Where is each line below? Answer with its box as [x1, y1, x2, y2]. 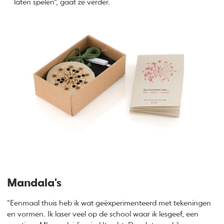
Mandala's [7, 177, 62, 189]
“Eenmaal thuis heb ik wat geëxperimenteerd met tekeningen [7, 199, 211, 207]
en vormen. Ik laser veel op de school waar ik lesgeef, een [7, 210, 199, 218]
